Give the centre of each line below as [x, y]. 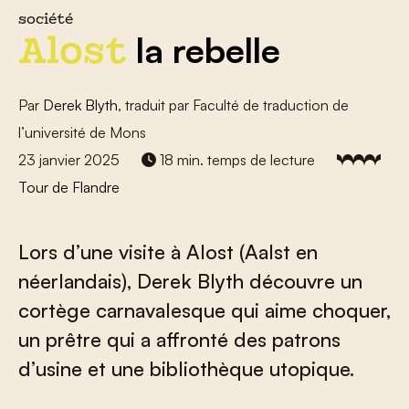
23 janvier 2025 [69, 160]
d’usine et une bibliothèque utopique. [186, 368]
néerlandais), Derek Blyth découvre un [190, 281]
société [46, 21]
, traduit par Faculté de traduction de [233, 105]
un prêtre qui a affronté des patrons [179, 339]
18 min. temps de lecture [236, 160]
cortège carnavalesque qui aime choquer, [204, 310]
